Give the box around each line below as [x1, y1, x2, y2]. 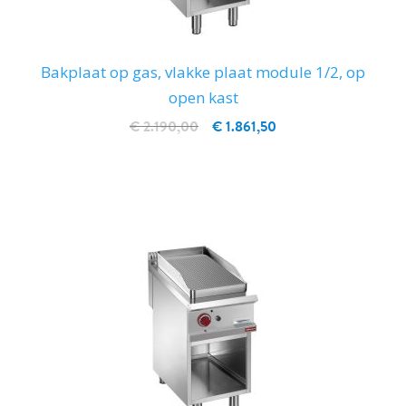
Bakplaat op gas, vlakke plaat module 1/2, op [41, 62, 365, 83]
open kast [168, 87, 238, 109]
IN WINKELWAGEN [149, 159, 257, 179]
